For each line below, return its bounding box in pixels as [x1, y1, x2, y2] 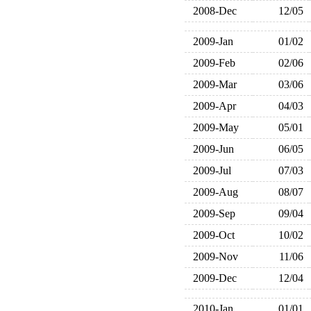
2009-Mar [187, 78, 237, 90]
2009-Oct [187, 229, 235, 241]
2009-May [187, 121, 239, 133]
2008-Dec [187, 5, 237, 17]
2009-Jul [187, 165, 231, 176]
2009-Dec [187, 272, 237, 284]
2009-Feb [187, 57, 235, 69]
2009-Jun [187, 143, 234, 155]
